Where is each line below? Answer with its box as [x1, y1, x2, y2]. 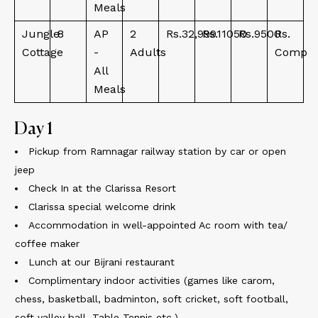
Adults [130, 45, 166, 59]
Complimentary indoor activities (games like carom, [28, 275, 275, 286]
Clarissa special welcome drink [28, 201, 175, 212]
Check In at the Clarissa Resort [28, 182, 176, 194]
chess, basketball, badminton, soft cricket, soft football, [15, 293, 288, 305]
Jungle [22, 27, 60, 40]
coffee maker [15, 238, 79, 249]
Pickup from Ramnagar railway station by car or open [28, 146, 286, 157]
